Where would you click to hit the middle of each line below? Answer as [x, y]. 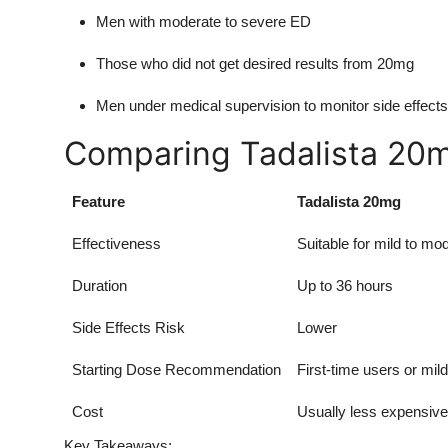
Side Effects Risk [128, 327]
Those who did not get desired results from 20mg [255, 63]
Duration [99, 285]
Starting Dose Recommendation [176, 369]
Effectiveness [116, 243]
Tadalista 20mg [349, 201]
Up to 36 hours [345, 285]
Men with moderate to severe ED [203, 21]
